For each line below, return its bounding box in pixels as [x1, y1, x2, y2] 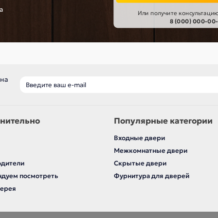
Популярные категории [114, 116, 213, 127]
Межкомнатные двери [114, 146, 187, 155]
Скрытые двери [114, 159, 166, 168]
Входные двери [114, 134, 165, 143]
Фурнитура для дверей [114, 172, 189, 181]
